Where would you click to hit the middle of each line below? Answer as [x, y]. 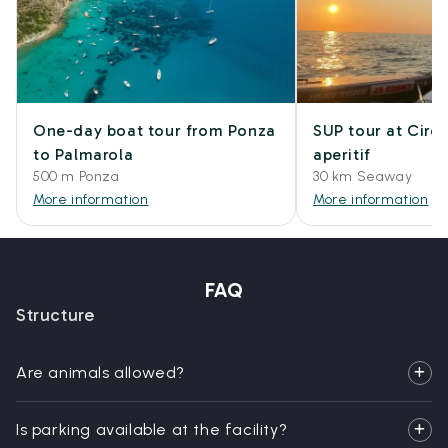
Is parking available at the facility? [152, 429]
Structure [55, 315]
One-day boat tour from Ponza [154, 130]
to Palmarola [83, 154]
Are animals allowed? [100, 372]
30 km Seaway [363, 176]
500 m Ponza [76, 176]
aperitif [342, 154]
